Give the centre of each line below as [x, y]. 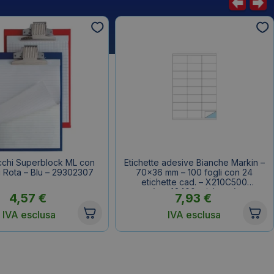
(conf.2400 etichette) [194, 191]
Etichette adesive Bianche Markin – [194, 162]
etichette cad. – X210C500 [194, 182]
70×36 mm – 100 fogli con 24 [194, 172]
